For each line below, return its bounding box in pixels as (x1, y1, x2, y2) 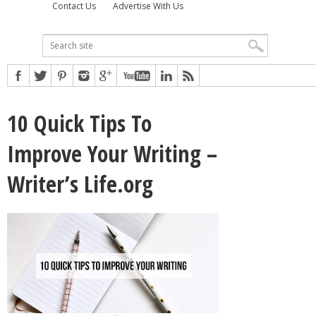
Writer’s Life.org (7, 168, 153, 199)
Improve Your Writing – (7, 138, 217, 169)
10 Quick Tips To (7, 107, 152, 138)
